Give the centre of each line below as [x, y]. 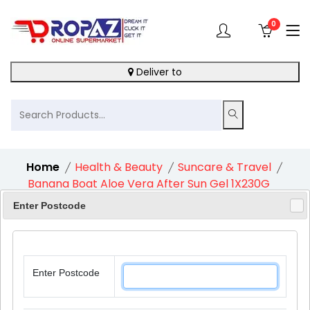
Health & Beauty [119, 167]
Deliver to [158, 72]
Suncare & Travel [225, 167]
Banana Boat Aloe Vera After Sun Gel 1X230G [149, 184]
